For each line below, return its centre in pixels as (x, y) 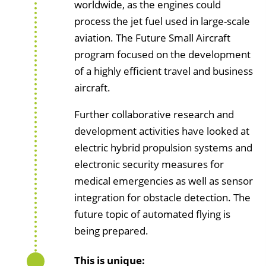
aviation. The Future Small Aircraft (152, 37)
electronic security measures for (149, 164)
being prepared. (111, 230)
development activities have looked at (162, 131)
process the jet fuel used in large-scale (162, 21)
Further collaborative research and (154, 114)
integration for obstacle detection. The (162, 197)
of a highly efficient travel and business (164, 71)
